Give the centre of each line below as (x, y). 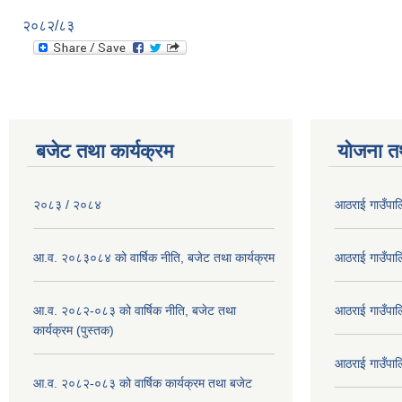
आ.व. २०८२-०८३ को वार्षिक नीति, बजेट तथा (135, 310)
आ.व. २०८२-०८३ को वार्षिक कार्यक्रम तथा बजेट (143, 383)
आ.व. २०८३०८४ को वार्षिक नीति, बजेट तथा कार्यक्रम (154, 258)
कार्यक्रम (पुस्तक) (74, 330)
